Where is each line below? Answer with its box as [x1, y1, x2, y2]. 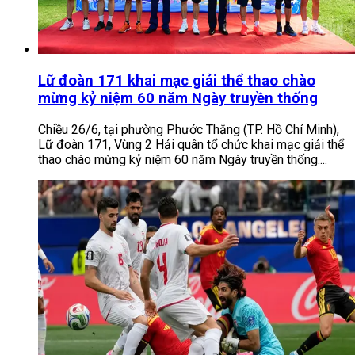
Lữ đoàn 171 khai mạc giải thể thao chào [38, 72, 315, 90]
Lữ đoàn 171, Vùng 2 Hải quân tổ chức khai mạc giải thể [38, 136, 344, 152]
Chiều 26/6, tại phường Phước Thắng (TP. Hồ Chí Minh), [38, 121, 339, 137]
